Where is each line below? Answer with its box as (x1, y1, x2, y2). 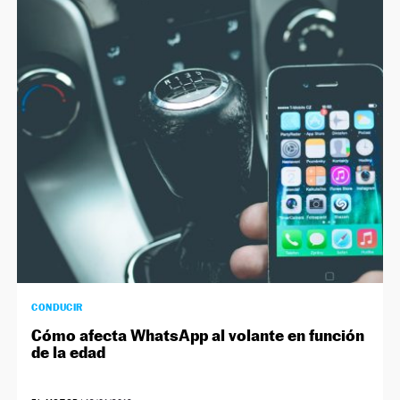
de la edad (31, 343, 106, 362)
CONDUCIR (31, 301, 83, 314)
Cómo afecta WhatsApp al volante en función (31, 326, 365, 346)
